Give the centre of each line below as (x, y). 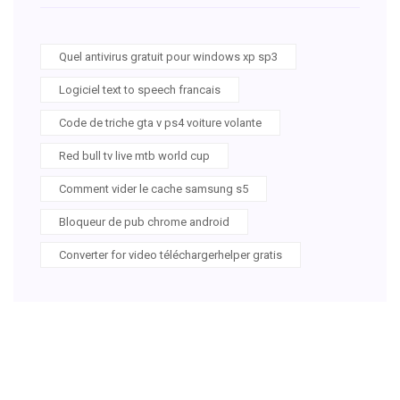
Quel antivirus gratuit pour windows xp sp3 (168, 56)
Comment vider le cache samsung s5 (154, 188)
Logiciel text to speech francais (140, 89)
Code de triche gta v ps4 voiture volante (160, 122)
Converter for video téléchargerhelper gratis (171, 254)
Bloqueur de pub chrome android (144, 221)
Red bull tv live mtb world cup (134, 155)
